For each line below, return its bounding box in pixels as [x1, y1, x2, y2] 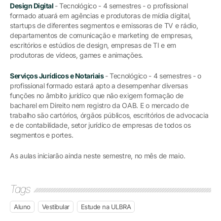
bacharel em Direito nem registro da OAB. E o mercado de [10, 101, 189, 110]
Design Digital [10, 1, 53, 10]
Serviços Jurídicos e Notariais [10, 71, 104, 80]
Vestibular [41, 202, 70, 211]
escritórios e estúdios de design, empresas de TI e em [10, 40, 177, 49]
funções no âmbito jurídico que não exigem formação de [10, 91, 184, 100]
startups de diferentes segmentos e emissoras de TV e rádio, [10, 21, 198, 30]
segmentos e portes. [10, 130, 74, 139]
